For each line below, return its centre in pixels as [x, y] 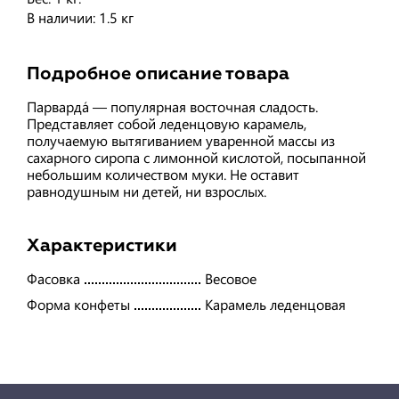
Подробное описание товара [158, 73]
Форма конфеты [78, 304]
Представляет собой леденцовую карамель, [167, 123]
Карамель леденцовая [275, 304]
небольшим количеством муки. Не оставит [163, 174]
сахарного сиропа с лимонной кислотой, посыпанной [196, 157]
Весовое [231, 278]
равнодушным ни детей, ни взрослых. [147, 191]
